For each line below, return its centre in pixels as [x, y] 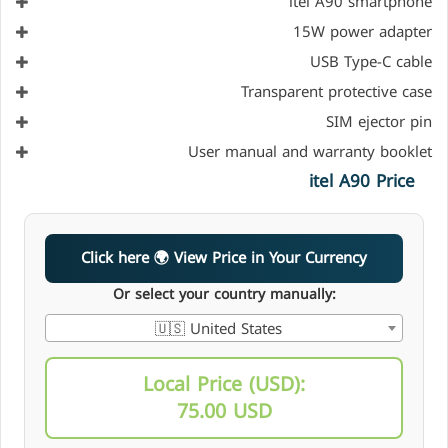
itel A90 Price [362, 180]
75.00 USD [224, 411]
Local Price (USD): [224, 384]
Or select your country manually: [224, 294]
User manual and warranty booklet [310, 151]
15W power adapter [362, 31]
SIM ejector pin [379, 121]
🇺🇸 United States [218, 328]
